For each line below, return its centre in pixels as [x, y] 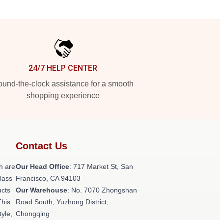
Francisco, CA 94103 [48, 178]
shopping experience [63, 96]
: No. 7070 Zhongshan [102, 190]
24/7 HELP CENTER [63, 68]
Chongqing [33, 214]
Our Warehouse [41, 190]
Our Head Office [42, 166]
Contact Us [41, 146]
